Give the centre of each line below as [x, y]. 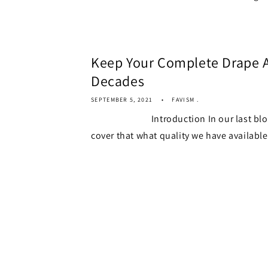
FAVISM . [185, 100]
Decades [118, 81]
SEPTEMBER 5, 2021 [122, 100]
